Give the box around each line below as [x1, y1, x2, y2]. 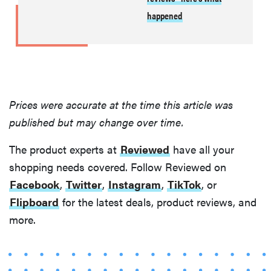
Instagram [108, 176, 161, 192]
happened [146, 8, 182, 22]
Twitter [66, 176, 102, 192]
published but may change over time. [9, 114, 184, 129]
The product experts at [9, 141, 120, 157]
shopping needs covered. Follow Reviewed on [9, 158, 226, 174]
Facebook [10, 176, 59, 192]
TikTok [168, 176, 201, 192]
